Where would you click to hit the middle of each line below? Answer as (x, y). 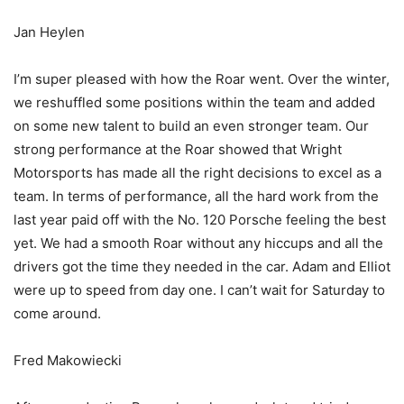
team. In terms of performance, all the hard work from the (196, 196)
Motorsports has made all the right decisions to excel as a (197, 172)
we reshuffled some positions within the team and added (194, 102)
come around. (57, 313)
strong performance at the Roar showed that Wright (178, 149)
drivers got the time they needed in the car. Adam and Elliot (202, 266)
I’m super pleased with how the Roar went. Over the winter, (202, 78)
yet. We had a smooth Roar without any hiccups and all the (198, 243)
